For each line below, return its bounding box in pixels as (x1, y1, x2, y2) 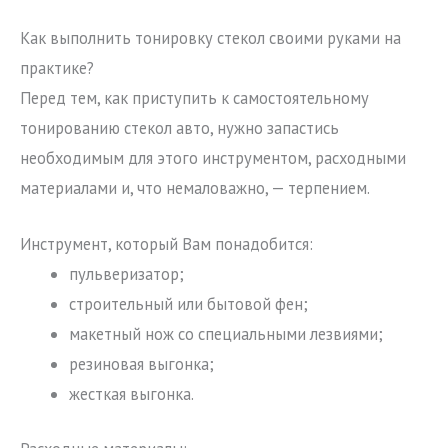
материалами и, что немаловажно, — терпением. (20, 176, 370, 199)
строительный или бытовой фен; (69, 293, 309, 316)
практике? (20, 56, 94, 79)
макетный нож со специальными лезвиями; (69, 323, 384, 346)
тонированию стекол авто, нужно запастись (20, 116, 339, 139)
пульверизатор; (69, 263, 185, 286)
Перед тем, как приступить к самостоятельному (20, 86, 369, 109)
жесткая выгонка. (69, 383, 195, 406)
